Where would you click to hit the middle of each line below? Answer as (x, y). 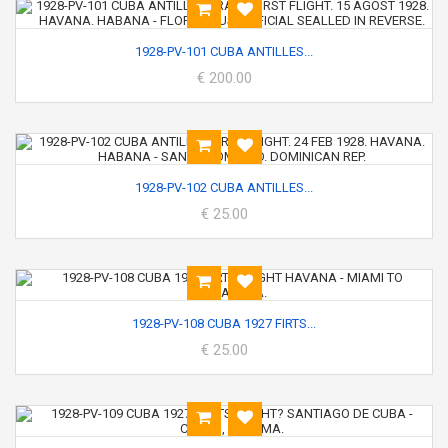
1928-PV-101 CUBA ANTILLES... (224, 51)
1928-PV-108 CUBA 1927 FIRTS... (224, 323)
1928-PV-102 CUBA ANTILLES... (224, 187)
